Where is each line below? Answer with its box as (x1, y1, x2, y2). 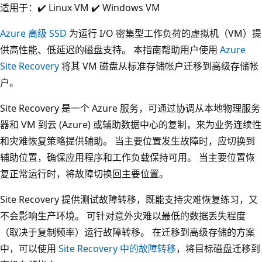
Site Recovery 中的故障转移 (58, 242, 176, 255)
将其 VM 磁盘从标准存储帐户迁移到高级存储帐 (59, 59, 258, 73)
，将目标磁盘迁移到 (176, 242, 260, 255)
